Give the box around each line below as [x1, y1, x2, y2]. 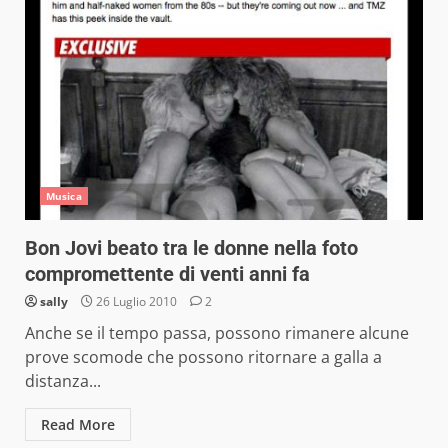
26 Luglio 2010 [93, 293, 180, 310]
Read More [41, 415, 115, 434]
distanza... [25, 370, 101, 392]
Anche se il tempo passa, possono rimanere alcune [25, 322, 409, 344]
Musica [46, 189, 82, 203]
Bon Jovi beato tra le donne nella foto [25, 236, 358, 260]
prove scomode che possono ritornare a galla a [25, 346, 382, 368]
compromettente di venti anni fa [25, 262, 310, 286]
